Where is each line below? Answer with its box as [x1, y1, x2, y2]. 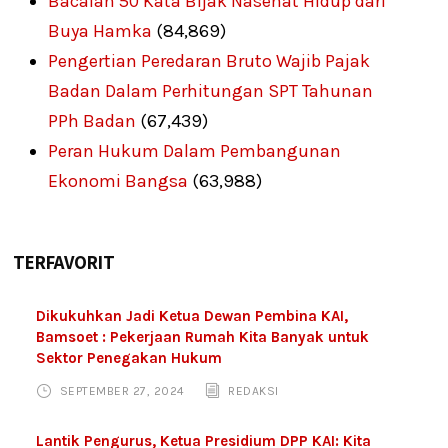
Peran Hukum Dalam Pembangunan [48, 140, 342, 163]
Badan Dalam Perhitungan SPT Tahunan [48, 80, 374, 103]
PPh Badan [48, 110, 137, 133]
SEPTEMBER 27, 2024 [59, 384, 185, 399]
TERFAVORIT [13, 250, 116, 275]
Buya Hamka [48, 20, 153, 43]
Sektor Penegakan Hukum [36, 349, 223, 368]
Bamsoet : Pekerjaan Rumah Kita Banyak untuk [36, 328, 370, 347]
